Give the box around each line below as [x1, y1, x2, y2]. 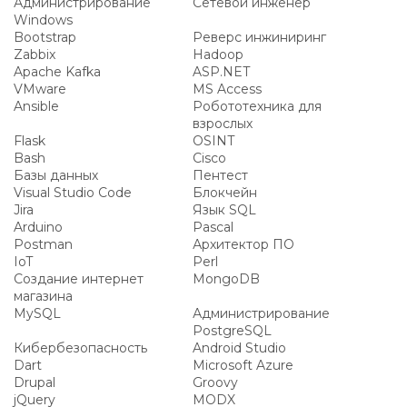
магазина [14, 288, 73, 304]
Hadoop [193, 46, 243, 63]
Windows [14, 12, 73, 28]
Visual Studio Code [14, 184, 132, 201]
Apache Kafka [14, 64, 101, 80]
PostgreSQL [193, 323, 272, 339]
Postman [14, 236, 73, 253]
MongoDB [193, 271, 260, 287]
